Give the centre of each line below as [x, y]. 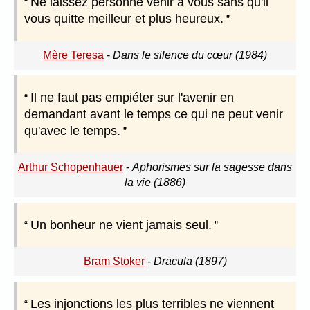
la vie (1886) [155, 183]
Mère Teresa [73, 55]
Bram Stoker [114, 262]
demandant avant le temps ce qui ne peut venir [154, 115]
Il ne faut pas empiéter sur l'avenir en [132, 98]
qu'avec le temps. [72, 131]
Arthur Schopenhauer [71, 167]
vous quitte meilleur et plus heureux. [124, 19]
